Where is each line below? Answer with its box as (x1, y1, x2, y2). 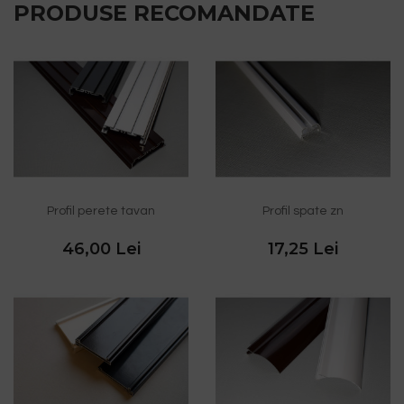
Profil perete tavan (47, 205, 155, 218)
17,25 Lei (268, 239, 338, 260)
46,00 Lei (61, 239, 141, 260)
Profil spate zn (262, 205, 344, 218)
